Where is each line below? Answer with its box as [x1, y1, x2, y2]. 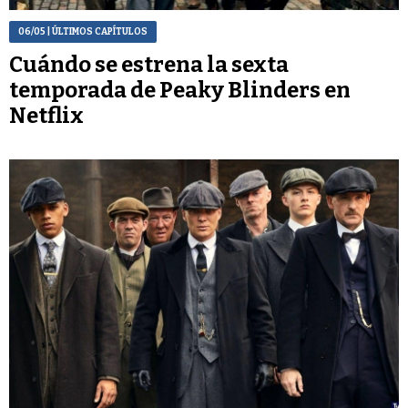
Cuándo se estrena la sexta [9, 52, 289, 78]
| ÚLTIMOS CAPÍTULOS [46, 26, 148, 38]
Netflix [9, 103, 84, 129]
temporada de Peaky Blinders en [9, 77, 351, 104]
